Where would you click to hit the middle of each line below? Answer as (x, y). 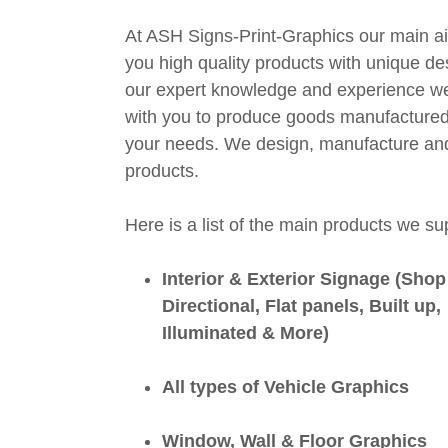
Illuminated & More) (245, 333)
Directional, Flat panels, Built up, (301, 306)
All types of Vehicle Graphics (285, 387)
